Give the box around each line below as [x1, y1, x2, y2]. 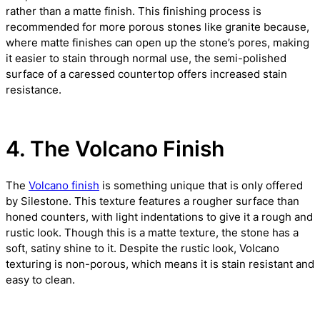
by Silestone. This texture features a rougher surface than [6, 194, 299, 208]
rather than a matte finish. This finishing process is [6, 4, 261, 18]
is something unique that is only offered [99, 179, 303, 192]
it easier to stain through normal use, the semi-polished [6, 51, 286, 65]
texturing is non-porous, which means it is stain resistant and [6, 257, 314, 271]
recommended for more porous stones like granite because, [6, 20, 309, 34]
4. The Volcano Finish [6, 136, 224, 161]
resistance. [6, 83, 61, 96]
